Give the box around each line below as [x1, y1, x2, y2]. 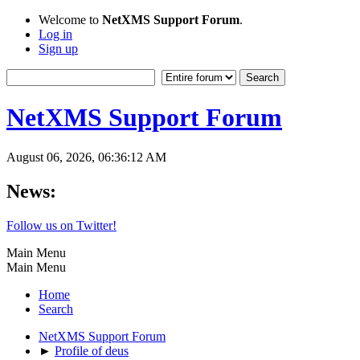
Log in [39, 27, 72, 41]
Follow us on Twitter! [6, 218, 117, 232]
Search [39, 301, 73, 316]
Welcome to [39, 13, 102, 27]
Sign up [39, 42, 78, 55]
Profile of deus [55, 343, 129, 358]
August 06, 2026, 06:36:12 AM [6, 149, 166, 164]
